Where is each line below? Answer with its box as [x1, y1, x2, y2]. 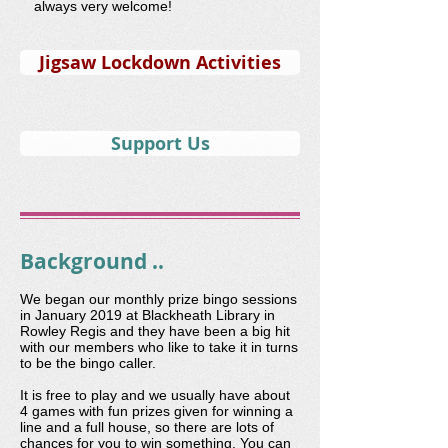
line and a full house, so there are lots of [20, 419, 274, 435]
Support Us [110, 131, 210, 156]
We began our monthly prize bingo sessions [20, 291, 297, 307]
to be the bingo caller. [20, 355, 156, 371]
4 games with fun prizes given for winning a [20, 403, 293, 419]
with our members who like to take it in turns [20, 339, 298, 355]
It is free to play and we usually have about [20, 387, 290, 403]
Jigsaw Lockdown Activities [39, 50, 281, 75]
